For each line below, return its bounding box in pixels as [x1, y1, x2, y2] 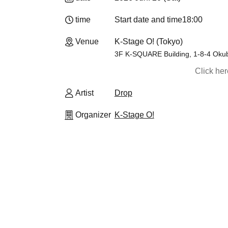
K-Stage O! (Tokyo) [114, 37, 183, 46]
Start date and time [114, 15, 182, 24]
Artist [75, 89, 94, 97]
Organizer [75, 110, 111, 119]
